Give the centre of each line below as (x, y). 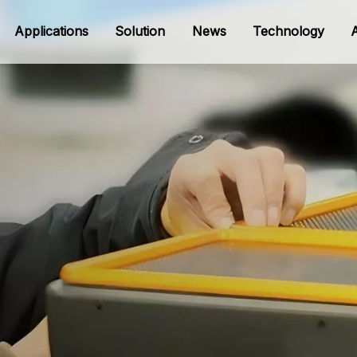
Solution (140, 31)
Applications (52, 31)
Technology (288, 31)
